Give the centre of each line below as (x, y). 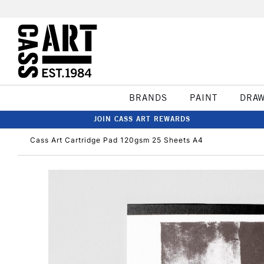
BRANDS (148, 98)
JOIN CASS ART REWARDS (142, 119)
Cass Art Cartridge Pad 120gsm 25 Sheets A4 (117, 140)
